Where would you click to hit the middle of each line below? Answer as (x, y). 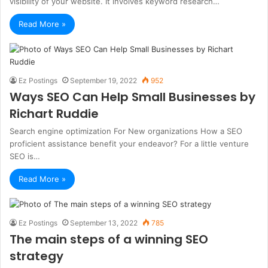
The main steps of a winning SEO (109, 239)
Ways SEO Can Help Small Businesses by (133, 97)
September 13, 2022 (104, 223)
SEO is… (25, 156)
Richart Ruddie (54, 114)
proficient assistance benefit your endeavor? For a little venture (129, 144)
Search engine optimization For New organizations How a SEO (126, 131)
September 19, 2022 (103, 80)
